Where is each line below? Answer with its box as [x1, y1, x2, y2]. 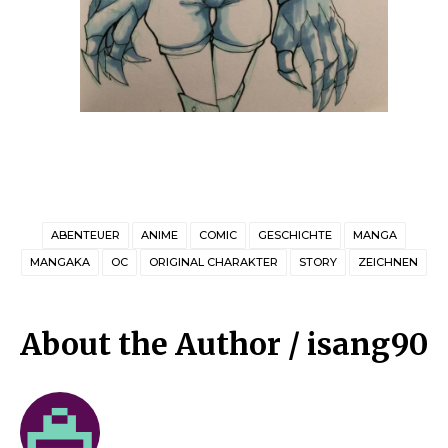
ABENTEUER [51, 228, 120, 243]
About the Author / [20, 325, 307, 364]
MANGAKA [30, 255, 90, 270]
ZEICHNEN [358, 255, 418, 270]
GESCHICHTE [258, 228, 332, 243]
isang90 [307, 325, 428, 364]
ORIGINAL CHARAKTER [149, 255, 278, 270]
